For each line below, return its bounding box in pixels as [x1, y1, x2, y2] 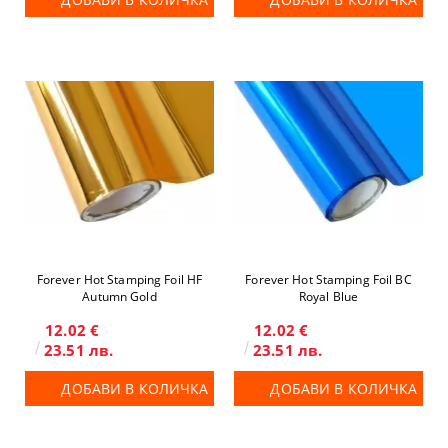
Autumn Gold [82, 288, 157, 305]
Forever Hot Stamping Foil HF [36, 271, 203, 288]
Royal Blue [298, 288, 359, 305]
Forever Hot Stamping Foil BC [245, 271, 412, 288]
